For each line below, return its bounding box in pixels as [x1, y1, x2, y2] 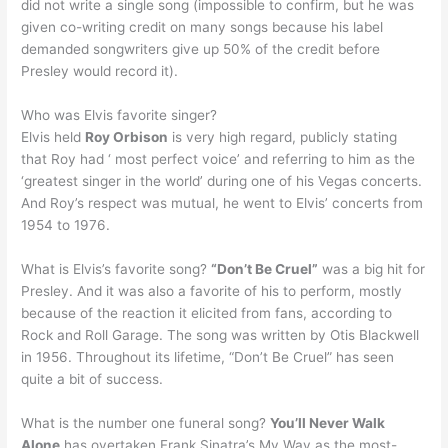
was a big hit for [318, 260, 426, 277]
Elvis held [21, 129, 86, 146]
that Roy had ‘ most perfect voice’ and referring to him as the [21, 151, 416, 168]
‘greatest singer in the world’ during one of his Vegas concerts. [21, 173, 423, 190]
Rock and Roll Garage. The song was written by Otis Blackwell [21, 326, 420, 343]
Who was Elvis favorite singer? [21, 107, 218, 124]
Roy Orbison [85, 129, 169, 146]
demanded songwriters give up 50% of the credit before [21, 41, 381, 58]
